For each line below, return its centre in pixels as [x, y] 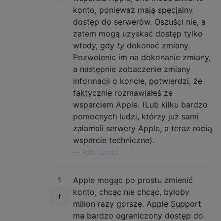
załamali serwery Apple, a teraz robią [143, 128]
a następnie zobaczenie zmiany [132, 69]
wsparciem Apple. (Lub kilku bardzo [140, 104]
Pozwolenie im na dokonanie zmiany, [142, 57]
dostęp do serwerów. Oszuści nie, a [139, 21]
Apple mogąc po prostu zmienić [133, 180]
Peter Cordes [100, 152]
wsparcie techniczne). [114, 140]
